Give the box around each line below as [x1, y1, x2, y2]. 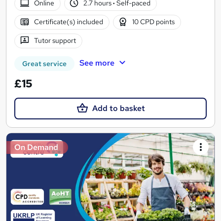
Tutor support [34, 36, 76, 45]
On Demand [14, 142, 58, 152]
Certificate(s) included [34, 17, 103, 27]
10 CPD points [132, 17, 175, 27]
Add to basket [92, 103, 145, 113]
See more [79, 57, 114, 68]
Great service [22, 59, 67, 68]
